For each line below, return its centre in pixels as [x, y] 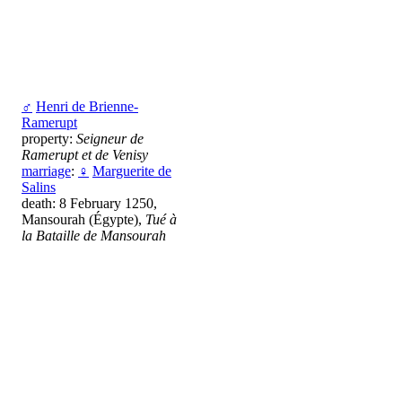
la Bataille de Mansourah [94, 235]
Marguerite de [132, 170]
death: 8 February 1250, [89, 203]
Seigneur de [110, 138]
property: [49, 138]
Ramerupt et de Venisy [85, 154]
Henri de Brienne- [87, 106]
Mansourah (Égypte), [83, 219]
